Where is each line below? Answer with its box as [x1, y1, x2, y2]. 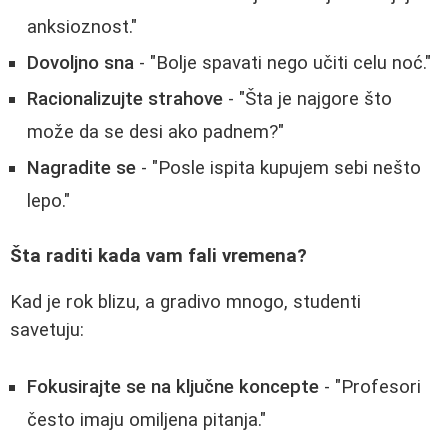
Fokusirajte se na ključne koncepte [27, 375, 319, 398]
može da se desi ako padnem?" [27, 121, 284, 144]
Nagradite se [27, 157, 136, 180]
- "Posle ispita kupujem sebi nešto [136, 157, 421, 180]
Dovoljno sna [27, 52, 134, 75]
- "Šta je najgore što [223, 88, 392, 111]
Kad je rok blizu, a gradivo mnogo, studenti [10, 291, 361, 314]
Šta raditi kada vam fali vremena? [10, 244, 307, 267]
